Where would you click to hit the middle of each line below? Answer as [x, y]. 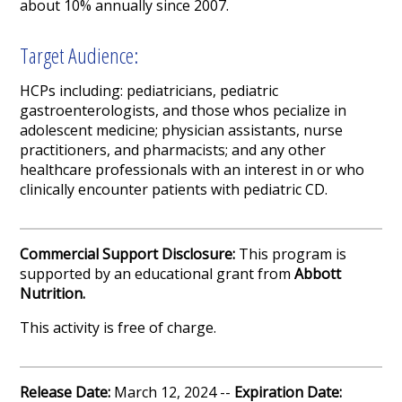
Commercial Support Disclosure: [130, 254]
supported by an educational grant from [157, 274]
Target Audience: [79, 56]
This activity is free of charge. [118, 328]
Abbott [318, 274]
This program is [293, 254]
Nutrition [52, 294]
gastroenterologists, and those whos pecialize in [184, 111]
